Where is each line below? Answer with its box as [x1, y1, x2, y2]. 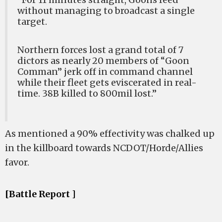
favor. [5, 157, 29, 168]
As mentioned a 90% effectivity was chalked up [5, 128, 215, 139]
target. [17, 16, 47, 27]
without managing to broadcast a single [17, 5, 195, 16]
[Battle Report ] [5, 188, 76, 200]
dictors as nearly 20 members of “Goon [17, 55, 189, 66]
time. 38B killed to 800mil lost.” [17, 88, 157, 99]
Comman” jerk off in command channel [17, 66, 193, 77]
